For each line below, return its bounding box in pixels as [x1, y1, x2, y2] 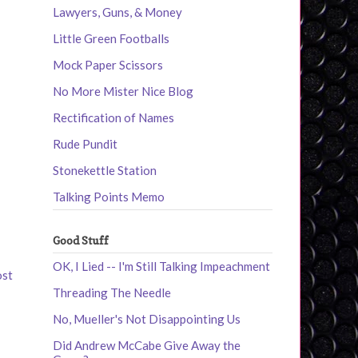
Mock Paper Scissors [53, 57, 163, 72]
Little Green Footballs [53, 30, 169, 46]
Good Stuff [53, 233, 109, 247]
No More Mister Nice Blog [53, 83, 193, 98]
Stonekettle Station [53, 162, 157, 177]
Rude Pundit [53, 136, 117, 151]
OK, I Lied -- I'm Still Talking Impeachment [53, 259, 270, 274]
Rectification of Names [53, 109, 174, 125]
